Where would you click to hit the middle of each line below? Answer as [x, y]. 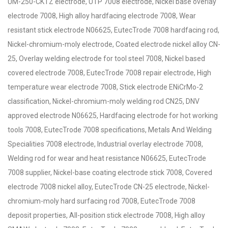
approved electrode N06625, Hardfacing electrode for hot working [113, 116]
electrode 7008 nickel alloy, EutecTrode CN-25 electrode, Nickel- [109, 187]
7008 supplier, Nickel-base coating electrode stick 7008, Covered [110, 173]
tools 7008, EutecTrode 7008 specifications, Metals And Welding [110, 130]
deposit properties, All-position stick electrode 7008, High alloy [106, 215]
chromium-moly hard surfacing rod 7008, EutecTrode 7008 [102, 201]
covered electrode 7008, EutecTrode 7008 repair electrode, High [109, 73]
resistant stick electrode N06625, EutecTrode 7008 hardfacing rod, [113, 30]
